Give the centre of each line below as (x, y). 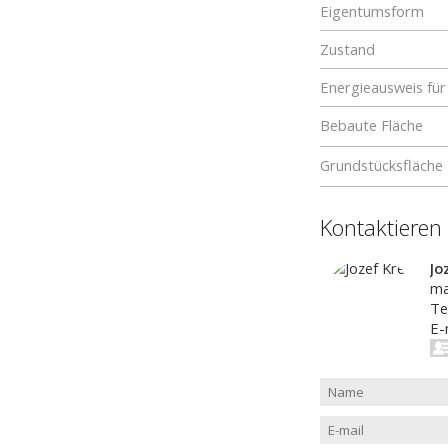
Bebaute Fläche (371, 125)
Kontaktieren (381, 227)
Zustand (347, 49)
